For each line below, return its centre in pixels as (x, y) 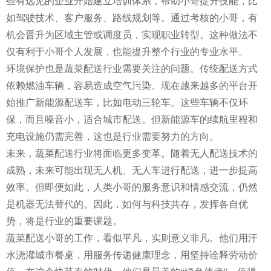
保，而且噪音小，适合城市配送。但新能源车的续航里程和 (132, 119)
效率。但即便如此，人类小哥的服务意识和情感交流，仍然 (132, 187)
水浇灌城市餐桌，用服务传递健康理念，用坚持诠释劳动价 (132, 255)
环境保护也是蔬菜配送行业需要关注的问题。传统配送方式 (132, 68)
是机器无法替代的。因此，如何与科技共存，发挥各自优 (127, 204)
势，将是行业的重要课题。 (64, 221)
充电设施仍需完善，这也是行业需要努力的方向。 (113, 136)
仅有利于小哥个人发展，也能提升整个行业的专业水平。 (127, 51)
